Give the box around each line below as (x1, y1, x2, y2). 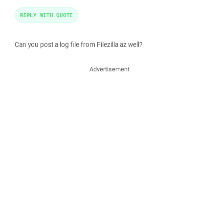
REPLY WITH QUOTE (20, 11, 73, 19)
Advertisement (89, 65, 130, 73)
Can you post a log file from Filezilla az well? (15, 40, 142, 49)
